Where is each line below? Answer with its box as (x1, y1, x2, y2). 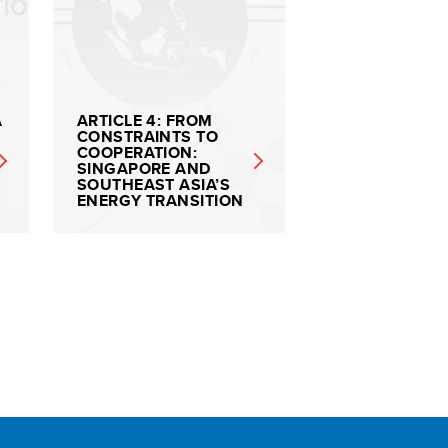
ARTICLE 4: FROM (76, 109, 213, 132)
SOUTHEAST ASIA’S (76, 173, 231, 196)
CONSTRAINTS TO (76, 125, 219, 148)
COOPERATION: (76, 141, 198, 164)
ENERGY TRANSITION (76, 189, 244, 212)
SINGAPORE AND (76, 157, 211, 180)
